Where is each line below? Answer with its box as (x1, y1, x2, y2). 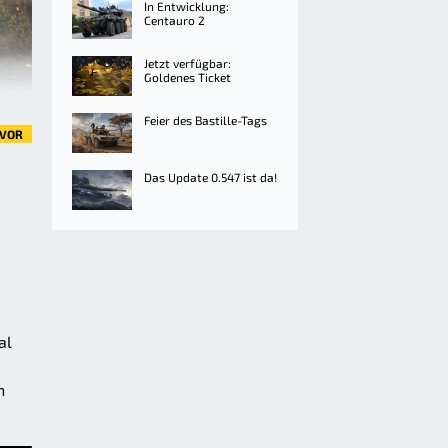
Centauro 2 (144, 13, 205, 27)
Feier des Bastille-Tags (144, 113, 267, 127)
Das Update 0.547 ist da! (144, 170, 277, 184)
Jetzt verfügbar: (144, 56, 231, 70)
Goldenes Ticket (144, 70, 231, 84)
